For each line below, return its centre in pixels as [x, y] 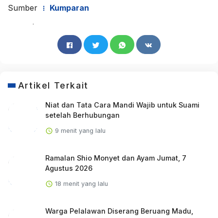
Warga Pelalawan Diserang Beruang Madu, [119, 211]
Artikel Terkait [53, 85]
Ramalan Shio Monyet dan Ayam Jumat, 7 [116, 158]
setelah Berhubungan [82, 115]
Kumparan [68, 8]
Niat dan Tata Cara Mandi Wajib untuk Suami [122, 105]
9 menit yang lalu [79, 130]
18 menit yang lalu [80, 183]
